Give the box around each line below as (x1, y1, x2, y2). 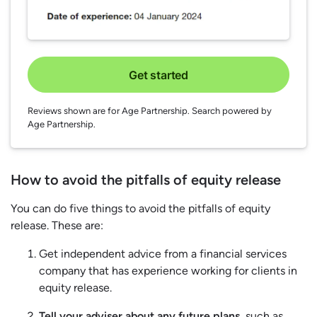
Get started (128, 67, 189, 82)
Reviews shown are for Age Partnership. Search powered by (28, 105, 272, 117)
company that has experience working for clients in (39, 264, 297, 278)
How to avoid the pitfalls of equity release (11, 171, 281, 189)
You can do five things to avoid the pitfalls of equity (11, 202, 270, 216)
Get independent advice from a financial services (39, 247, 287, 261)
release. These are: (11, 219, 103, 233)
